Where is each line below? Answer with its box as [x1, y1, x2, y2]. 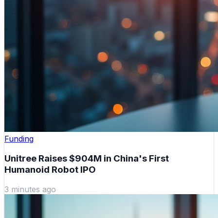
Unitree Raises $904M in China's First [4, 152, 169, 164]
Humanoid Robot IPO [4, 163, 96, 175]
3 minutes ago [4, 184, 56, 194]
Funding [4, 134, 34, 144]
